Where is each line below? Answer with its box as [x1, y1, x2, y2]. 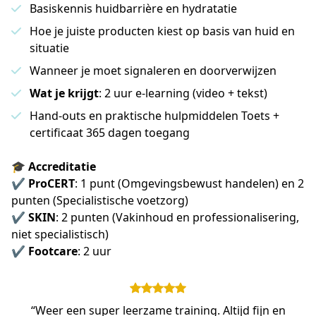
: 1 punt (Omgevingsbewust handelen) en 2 [75, 176, 304, 191]
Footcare [28, 243, 78, 259]
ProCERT [28, 176, 75, 191]
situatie [30, 40, 72, 56]
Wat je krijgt [30, 85, 99, 101]
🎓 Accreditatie [11, 159, 96, 174]
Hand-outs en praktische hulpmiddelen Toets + [30, 108, 279, 123]
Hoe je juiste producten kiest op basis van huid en [30, 23, 295, 39]
